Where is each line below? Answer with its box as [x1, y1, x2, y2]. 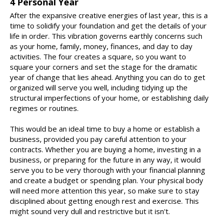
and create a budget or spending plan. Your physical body [10, 175, 203, 186]
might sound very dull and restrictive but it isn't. [10, 206, 170, 217]
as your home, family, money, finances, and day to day [10, 41, 192, 52]
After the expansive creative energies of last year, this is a [10, 10, 208, 21]
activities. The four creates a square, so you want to [10, 52, 186, 62]
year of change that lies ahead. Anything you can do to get [10, 72, 205, 82]
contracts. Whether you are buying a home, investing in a [10, 144, 201, 155]
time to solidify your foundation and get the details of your [10, 21, 207, 31]
